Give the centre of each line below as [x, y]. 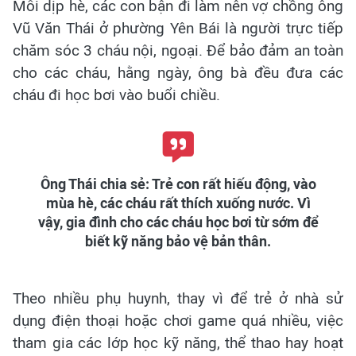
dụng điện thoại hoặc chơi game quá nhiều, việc [178, 321]
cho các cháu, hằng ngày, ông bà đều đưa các [178, 73]
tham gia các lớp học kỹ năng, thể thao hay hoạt [178, 343]
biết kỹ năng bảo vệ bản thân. [178, 242]
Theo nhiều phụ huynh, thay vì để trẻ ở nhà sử [178, 299]
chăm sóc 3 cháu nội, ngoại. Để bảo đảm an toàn [178, 51]
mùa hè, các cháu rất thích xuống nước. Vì [178, 204]
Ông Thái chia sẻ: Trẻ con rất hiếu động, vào [178, 185]
